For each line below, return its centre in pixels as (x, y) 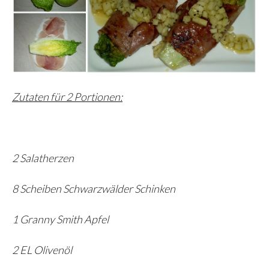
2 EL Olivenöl (42, 249)
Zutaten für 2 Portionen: (67, 96)
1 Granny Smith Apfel (60, 219)
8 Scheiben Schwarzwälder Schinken (94, 188)
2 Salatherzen (43, 158)
